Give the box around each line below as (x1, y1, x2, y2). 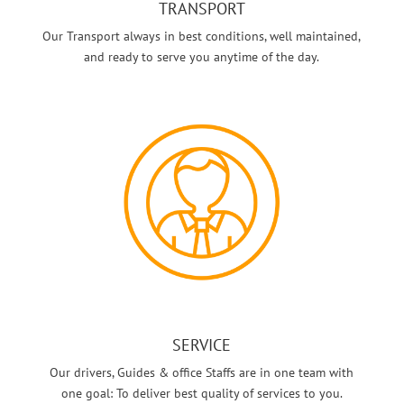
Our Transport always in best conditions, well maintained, (42, 28, 362, 45)
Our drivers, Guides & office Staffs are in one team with (50, 364, 354, 381)
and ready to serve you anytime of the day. (84, 49, 320, 66)
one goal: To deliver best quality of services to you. (60, 385, 343, 402)
